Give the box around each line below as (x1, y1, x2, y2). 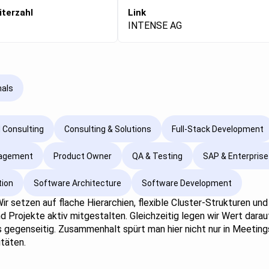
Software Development (142, 178, 232, 188)
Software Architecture (34, 178, 121, 188)
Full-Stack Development (172, 124, 264, 134)
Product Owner (53, 151, 112, 161)
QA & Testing (132, 151, 183, 161)
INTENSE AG (128, 20, 182, 32)
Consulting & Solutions (64, 124, 151, 134)
